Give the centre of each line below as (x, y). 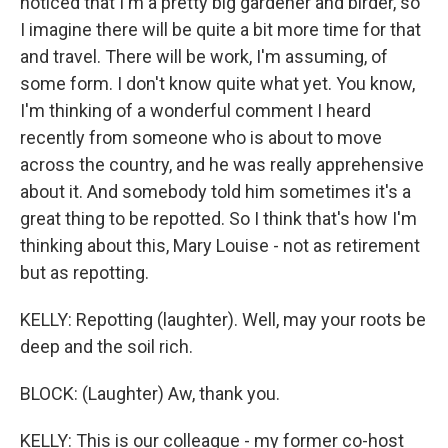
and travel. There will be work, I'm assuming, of (204, 56)
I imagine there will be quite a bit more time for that (220, 29)
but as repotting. (84, 272)
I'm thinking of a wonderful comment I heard (195, 110)
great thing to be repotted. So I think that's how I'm (218, 218)
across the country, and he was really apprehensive (222, 164)
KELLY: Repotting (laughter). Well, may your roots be (223, 319)
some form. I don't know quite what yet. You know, (217, 83)
